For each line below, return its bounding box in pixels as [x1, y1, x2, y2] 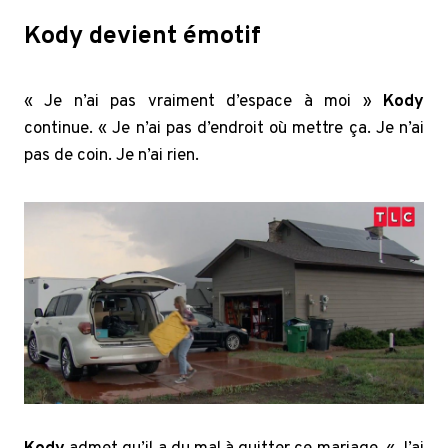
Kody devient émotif [24, 20, 261, 53]
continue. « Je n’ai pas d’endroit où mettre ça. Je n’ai [24, 117, 424, 140]
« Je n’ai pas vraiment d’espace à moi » [24, 90, 383, 113]
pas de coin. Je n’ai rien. [24, 144, 199, 167]
